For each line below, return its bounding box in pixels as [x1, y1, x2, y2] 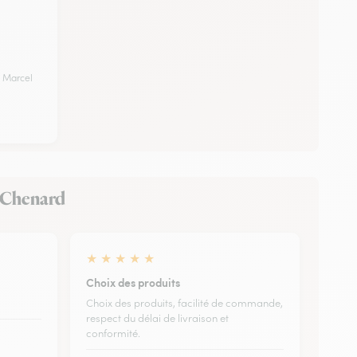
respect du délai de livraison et [86, 311, 229, 325]
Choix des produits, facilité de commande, [86, 296, 283, 310]
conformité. [86, 326, 140, 340]
